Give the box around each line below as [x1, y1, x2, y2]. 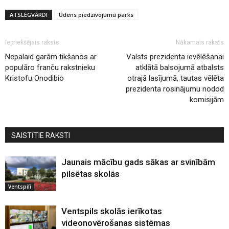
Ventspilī [8, 183, 31, 191]
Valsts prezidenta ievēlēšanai [126, 52, 224, 61]
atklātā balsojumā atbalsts [135, 62, 224, 72]
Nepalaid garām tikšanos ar [5, 52, 97, 61]
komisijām [190, 95, 224, 104]
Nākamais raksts [176, 38, 224, 46]
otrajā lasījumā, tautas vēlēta [127, 73, 224, 83]
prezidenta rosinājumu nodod [126, 84, 224, 94]
